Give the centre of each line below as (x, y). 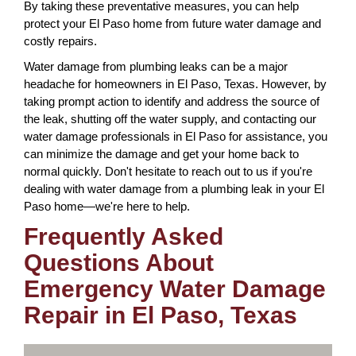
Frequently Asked (124, 236)
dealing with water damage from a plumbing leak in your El (174, 189)
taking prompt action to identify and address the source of (172, 101)
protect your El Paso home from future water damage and (172, 23)
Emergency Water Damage (175, 289)
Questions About (119, 263)
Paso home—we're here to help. (107, 206)
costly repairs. (60, 41)
